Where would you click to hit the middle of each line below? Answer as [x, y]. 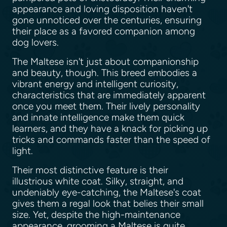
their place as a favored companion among [104, 31]
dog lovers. [37, 42]
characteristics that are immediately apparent [109, 95]
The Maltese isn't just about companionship [105, 61]
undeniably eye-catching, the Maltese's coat [107, 192]
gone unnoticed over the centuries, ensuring [107, 20]
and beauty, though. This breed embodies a [105, 72]
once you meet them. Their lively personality [106, 106]
